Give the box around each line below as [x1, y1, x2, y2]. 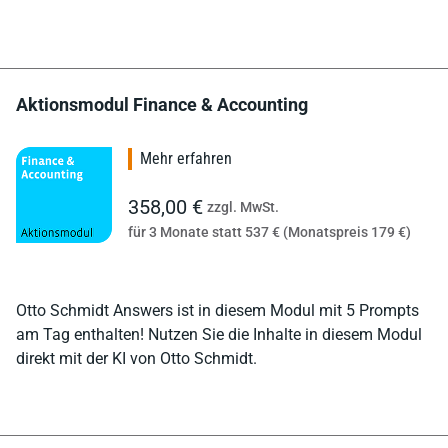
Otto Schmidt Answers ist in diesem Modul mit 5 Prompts [16, 300, 419, 320]
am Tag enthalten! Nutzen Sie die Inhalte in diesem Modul [16, 324, 422, 344]
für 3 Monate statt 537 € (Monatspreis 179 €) [128, 223, 411, 240]
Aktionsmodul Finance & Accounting [16, 93, 308, 115]
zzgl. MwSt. [207, 198, 279, 215]
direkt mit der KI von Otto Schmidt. [16, 348, 257, 368]
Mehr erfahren [140, 148, 232, 168]
